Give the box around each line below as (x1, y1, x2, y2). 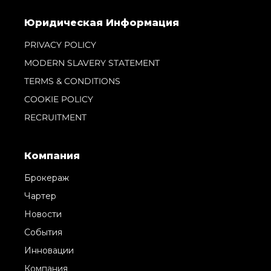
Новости (24, 208, 62, 220)
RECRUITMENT (24, 111, 87, 123)
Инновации (24, 244, 74, 256)
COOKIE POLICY (24, 93, 93, 105)
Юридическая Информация (24, 16, 179, 28)
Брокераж (24, 172, 69, 183)
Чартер (24, 190, 56, 201)
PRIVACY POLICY (24, 39, 96, 50)
